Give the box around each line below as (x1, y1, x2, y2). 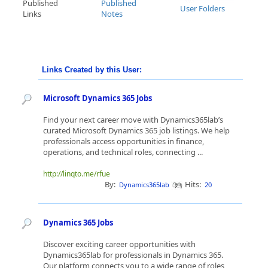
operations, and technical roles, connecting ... (43, 147, 205, 157)
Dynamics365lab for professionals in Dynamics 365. (43, 249, 223, 260)
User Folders (180, 3, 225, 14)
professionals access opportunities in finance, (43, 136, 204, 147)
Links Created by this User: (42, 65, 142, 74)
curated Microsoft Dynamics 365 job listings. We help (43, 125, 230, 136)
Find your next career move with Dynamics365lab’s (43, 114, 223, 125)
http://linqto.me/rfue (43, 169, 110, 179)
